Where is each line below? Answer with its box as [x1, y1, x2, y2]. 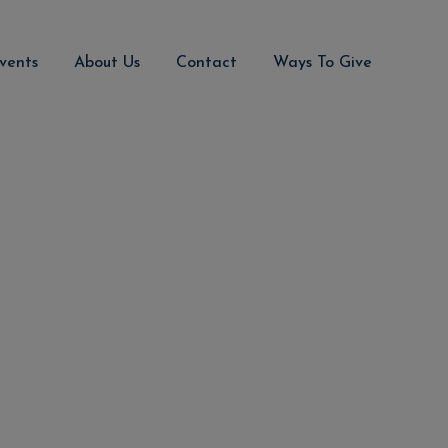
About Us [74, 54, 140, 71]
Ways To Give [273, 54, 372, 71]
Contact [176, 54, 237, 71]
